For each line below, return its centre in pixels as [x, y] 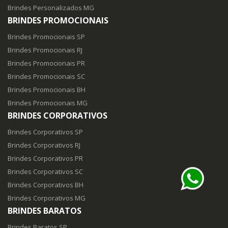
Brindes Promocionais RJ [45, 50]
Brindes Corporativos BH [46, 185]
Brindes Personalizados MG [51, 8]
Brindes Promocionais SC [46, 77]
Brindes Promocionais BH [47, 90]
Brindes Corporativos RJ [44, 145]
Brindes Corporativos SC [45, 172]
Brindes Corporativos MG [47, 198]
